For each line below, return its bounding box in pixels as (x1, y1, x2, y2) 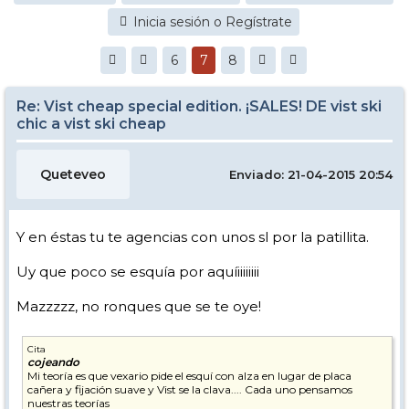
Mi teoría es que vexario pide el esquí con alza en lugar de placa (27, 369, 351, 383)
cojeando (27, 355, 79, 369)
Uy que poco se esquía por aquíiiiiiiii (16, 263, 259, 280)
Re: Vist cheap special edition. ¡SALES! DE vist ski (16, 98, 382, 115)
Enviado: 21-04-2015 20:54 (229, 167, 393, 182)
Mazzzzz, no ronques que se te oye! (16, 298, 261, 315)
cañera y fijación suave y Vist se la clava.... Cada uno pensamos (27, 383, 352, 396)
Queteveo (40, 166, 106, 183)
